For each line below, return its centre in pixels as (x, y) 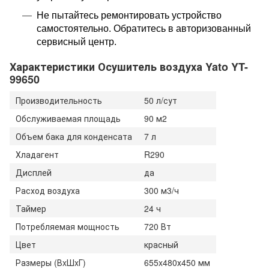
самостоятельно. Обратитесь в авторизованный (144, 28)
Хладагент (37, 154)
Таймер (31, 208)
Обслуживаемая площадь (68, 118)
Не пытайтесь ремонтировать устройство (129, 15)
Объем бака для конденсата (74, 136)
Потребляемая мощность (68, 226)
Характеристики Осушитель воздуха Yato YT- (129, 67)
